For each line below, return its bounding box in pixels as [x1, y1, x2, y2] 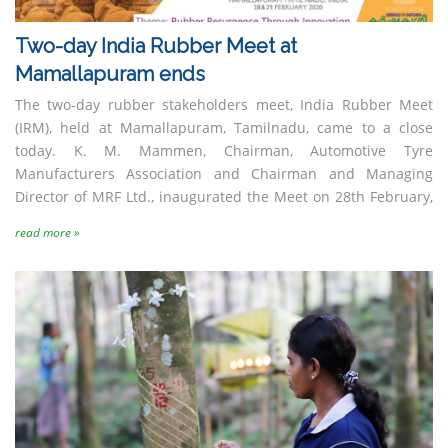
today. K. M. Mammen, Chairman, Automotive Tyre [15, 141, 433, 160]
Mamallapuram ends [15, 62, 205, 86]
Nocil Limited [78, 34, 166, 53]
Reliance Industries [261, 34, 391, 53]
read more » [15, 224, 80, 241]
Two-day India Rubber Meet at [15, 34, 297, 58]
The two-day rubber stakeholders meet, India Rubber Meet [15, 95, 433, 114]
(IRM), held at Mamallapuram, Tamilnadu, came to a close [15, 118, 433, 137]
